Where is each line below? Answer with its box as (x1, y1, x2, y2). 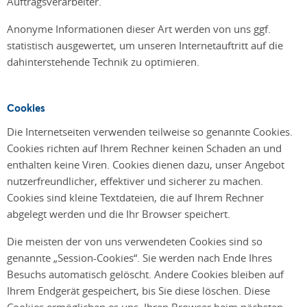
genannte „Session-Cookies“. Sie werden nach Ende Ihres (7, 250, 272, 265)
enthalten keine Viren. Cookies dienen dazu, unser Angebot (7, 157, 284, 171)
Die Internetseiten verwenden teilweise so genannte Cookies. (7, 124, 293, 138)
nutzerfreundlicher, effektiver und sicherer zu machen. (7, 173, 263, 188)
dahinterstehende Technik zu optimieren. (7, 54, 202, 69)
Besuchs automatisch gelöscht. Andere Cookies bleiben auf (7, 267, 284, 281)
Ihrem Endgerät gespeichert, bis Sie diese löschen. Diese (7, 283, 270, 297)
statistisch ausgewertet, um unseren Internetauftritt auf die (7, 38, 283, 52)
